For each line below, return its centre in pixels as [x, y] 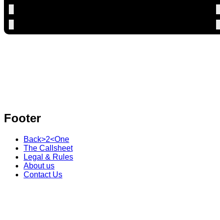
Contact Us [43, 174]
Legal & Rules [48, 157]
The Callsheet [48, 148]
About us [39, 165]
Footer [22, 118]
